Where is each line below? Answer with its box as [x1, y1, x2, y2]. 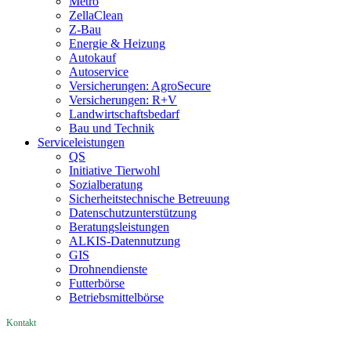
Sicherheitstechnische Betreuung [69, 192, 230, 206]
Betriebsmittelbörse [69, 291, 164, 305]
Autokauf [69, 51, 116, 65]
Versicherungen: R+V [69, 93, 177, 107]
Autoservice [69, 65, 128, 79]
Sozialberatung [69, 178, 143, 192]
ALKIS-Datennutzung [69, 234, 180, 248]
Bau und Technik [69, 121, 154, 136]
